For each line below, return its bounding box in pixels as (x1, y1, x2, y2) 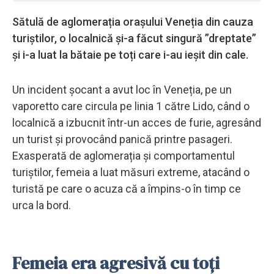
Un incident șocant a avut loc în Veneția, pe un (12, 83, 232, 96)
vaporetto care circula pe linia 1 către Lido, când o (12, 99, 250, 113)
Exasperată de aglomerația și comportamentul (12, 149, 235, 162)
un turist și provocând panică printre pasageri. (12, 132, 232, 146)
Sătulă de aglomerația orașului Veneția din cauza (12, 15, 253, 28)
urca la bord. (12, 198, 71, 212)
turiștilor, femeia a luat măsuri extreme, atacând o (12, 165, 250, 179)
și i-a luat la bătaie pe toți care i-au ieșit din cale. (12, 48, 251, 61)
